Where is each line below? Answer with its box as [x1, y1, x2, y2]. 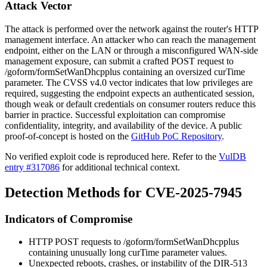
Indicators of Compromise [5, 212, 132, 225]
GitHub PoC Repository [131, 131, 222, 141]
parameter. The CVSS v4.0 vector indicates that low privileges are [5, 77, 253, 88]
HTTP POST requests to [29, 237, 123, 247]
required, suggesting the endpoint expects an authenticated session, [5, 88, 254, 98]
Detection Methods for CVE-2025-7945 [5, 184, 242, 200]
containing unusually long [29, 247, 128, 258]
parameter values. [159, 247, 227, 258]
